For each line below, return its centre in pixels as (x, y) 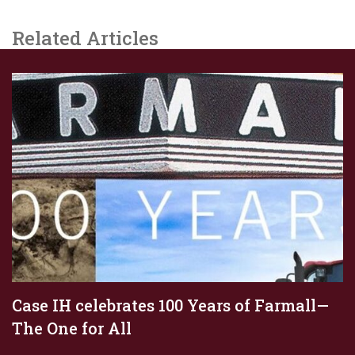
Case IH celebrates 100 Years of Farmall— (170, 305)
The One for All (72, 328)
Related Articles (85, 38)
